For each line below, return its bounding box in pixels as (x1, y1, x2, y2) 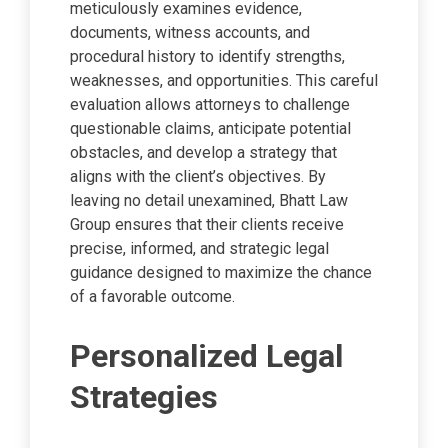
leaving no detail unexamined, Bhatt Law (70, 191, 348, 211)
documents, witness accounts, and (70, 23, 310, 43)
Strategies (70, 377, 218, 416)
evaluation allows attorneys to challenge (70, 95, 350, 115)
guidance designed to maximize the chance (70, 263, 372, 283)
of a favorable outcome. (70, 287, 235, 307)
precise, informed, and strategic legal (70, 239, 329, 259)
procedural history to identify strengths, (70, 47, 345, 67)
